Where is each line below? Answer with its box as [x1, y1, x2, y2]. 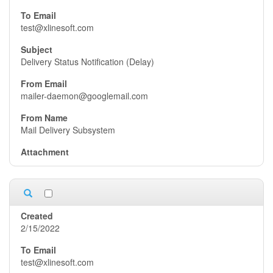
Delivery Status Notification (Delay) [21, 55, 154, 68]
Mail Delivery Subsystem [21, 124, 115, 136]
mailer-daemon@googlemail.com [21, 90, 148, 102]
